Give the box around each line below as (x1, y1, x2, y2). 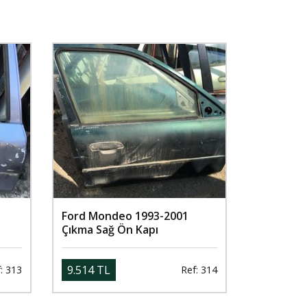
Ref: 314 (181, 263, 217, 277)
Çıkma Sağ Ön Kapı (62, 221, 158, 237)
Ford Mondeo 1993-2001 (62, 208, 188, 223)
